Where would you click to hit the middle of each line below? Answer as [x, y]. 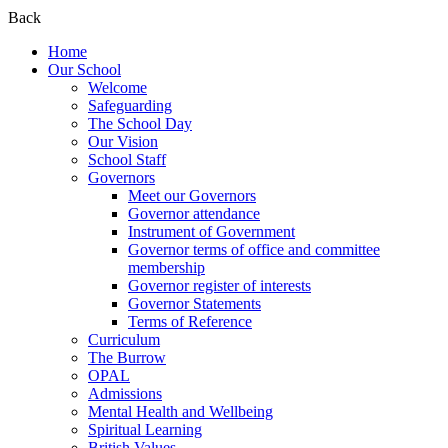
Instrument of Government [211, 232]
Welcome [117, 88]
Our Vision [123, 142]
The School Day [140, 124]
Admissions [125, 394]
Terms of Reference [190, 322]
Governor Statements [194, 304]
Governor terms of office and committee [254, 250]
